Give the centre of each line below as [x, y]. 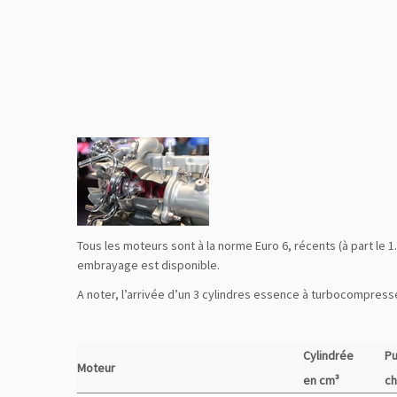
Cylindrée [328, 355]
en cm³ [321, 380]
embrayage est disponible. [148, 265]
